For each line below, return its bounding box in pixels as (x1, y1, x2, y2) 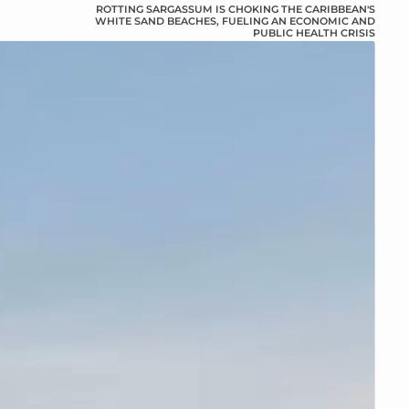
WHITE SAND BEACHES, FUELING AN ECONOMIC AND (94, 14, 375, 27)
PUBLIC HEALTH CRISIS (252, 26, 375, 39)
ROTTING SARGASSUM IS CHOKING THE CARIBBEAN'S (95, 2, 375, 16)
